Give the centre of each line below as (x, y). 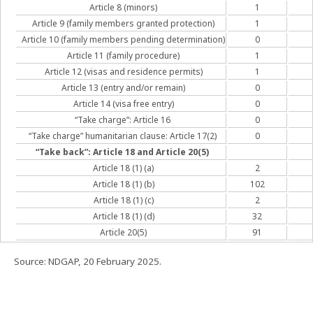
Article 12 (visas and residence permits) (122, 71)
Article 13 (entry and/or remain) (122, 87)
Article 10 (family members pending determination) (122, 39)
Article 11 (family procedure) (122, 55)
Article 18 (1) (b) (122, 184)
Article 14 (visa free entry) (122, 103)
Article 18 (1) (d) (122, 216)
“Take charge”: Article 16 (122, 119)
